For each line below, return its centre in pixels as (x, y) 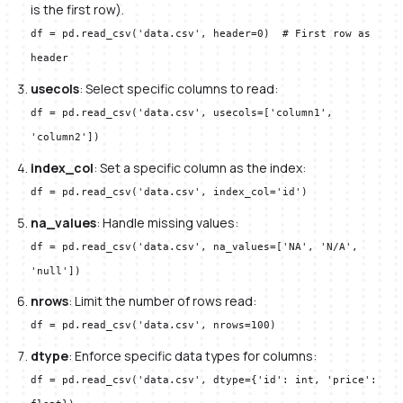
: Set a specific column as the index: (200, 167)
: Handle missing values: (168, 222)
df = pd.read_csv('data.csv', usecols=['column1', (182, 113)
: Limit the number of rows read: (163, 301)
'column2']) (66, 137)
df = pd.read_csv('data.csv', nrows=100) (154, 325)
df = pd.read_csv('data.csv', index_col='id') (170, 191)
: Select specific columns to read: (179, 89)
